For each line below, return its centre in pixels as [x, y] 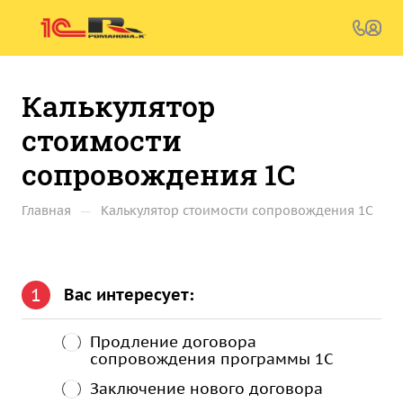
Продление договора [173, 342]
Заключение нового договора [206, 389]
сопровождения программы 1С [212, 359]
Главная [46, 210]
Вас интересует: [129, 295]
